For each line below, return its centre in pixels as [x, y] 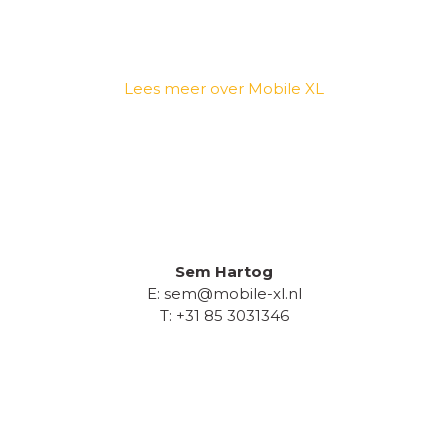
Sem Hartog [224, 272]
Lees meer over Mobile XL [224, 89]
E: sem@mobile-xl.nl [224, 294]
